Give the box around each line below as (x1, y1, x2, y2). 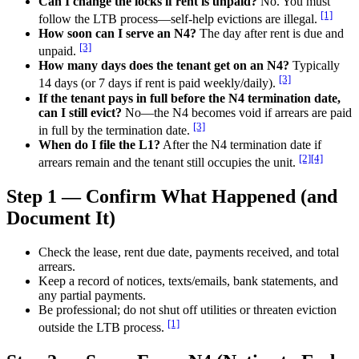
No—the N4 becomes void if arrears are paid (122, 105, 352, 119)
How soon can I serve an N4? (38, 26, 196, 41)
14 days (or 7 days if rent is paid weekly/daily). (38, 76, 276, 91)
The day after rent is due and (196, 26, 344, 41)
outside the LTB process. (38, 321, 164, 335)
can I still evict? (38, 105, 122, 119)
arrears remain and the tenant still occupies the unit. (38, 155, 296, 170)
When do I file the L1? (38, 138, 160, 152)
